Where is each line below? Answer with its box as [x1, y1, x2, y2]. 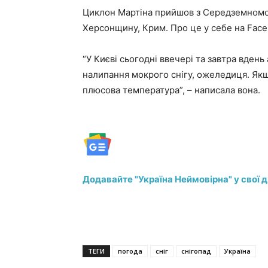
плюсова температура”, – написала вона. [83, 84, 260, 96]
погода [118, 246, 142, 255]
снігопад [181, 246, 211, 255]
